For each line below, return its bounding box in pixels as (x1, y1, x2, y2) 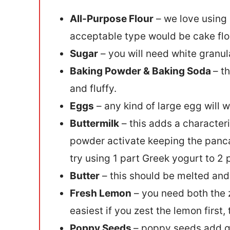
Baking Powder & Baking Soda (70, 65, 213, 78)
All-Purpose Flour (70, 13, 154, 25)
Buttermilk (70, 118, 119, 130)
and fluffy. (70, 83, 117, 95)
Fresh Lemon (70, 187, 131, 200)
